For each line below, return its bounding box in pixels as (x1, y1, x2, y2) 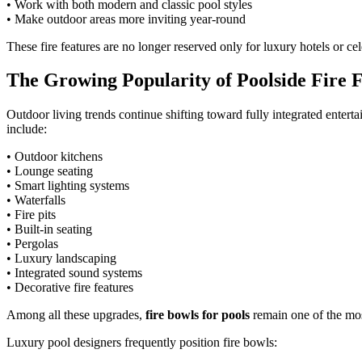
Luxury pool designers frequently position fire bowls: (6, 335, 277, 350)
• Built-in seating (6, 222, 92, 237)
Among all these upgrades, (6, 308, 145, 322)
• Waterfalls (6, 193, 65, 208)
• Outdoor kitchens (6, 149, 103, 164)
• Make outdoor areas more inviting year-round (6, 11, 246, 26)
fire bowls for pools (145, 308, 250, 322)
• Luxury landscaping (6, 251, 116, 266)
